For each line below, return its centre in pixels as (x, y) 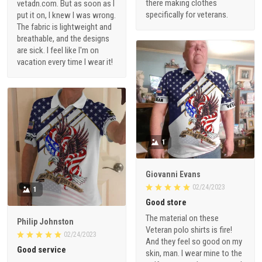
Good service (42, 249)
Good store (166, 202)
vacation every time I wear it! (65, 62)
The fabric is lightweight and (64, 27)
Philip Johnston (45, 221)
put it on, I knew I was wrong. (66, 15)
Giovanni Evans (173, 174)
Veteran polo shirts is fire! (189, 230)
